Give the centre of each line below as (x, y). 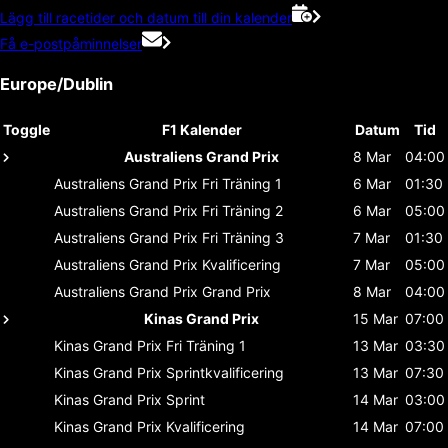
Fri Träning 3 (243, 237)
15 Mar (375, 318)
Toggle (26, 129)
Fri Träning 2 (242, 210)
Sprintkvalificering (225, 372)
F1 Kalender (201, 129)
